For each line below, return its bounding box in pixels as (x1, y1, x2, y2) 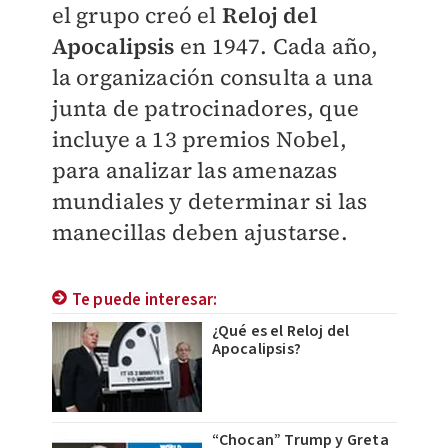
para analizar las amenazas (51, 155, 338, 186)
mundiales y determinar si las (51, 186, 368, 217)
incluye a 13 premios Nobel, (51, 124, 347, 155)
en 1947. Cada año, (179, 31, 379, 62)
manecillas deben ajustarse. (51, 217, 348, 248)
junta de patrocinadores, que (51, 93, 360, 124)
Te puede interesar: (71, 288, 218, 313)
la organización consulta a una (51, 62, 374, 93)
